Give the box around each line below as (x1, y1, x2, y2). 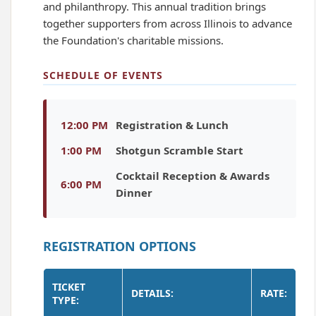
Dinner (116, 186, 152, 200)
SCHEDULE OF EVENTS (43, 68, 163, 82)
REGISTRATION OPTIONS (43, 238, 196, 255)
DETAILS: (131, 286, 174, 300)
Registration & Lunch (116, 118, 229, 132)
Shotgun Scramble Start (116, 143, 243, 157)
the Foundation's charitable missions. (43, 33, 224, 47)
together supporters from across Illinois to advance (43, 16, 292, 30)
